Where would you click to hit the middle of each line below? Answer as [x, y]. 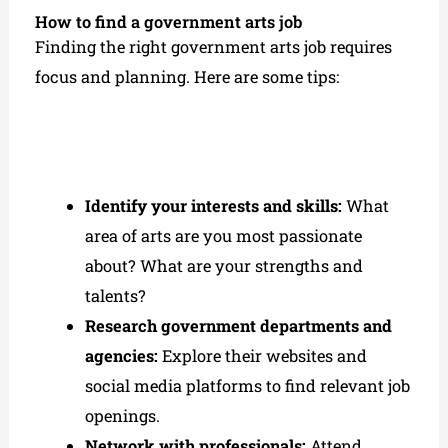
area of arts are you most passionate [223, 236]
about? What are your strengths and [223, 266]
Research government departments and [238, 326]
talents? [115, 296]
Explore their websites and [262, 356]
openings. [122, 416]
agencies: [121, 356]
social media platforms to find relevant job [247, 386]
